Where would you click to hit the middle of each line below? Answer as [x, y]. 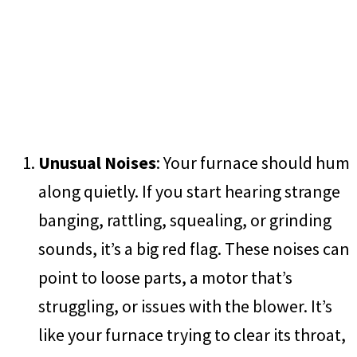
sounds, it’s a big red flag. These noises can [194, 249]
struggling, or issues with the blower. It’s [185, 306]
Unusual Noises [97, 163]
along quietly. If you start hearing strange [189, 192]
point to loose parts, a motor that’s [165, 278]
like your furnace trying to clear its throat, [192, 335]
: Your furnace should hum [253, 163]
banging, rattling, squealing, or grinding [185, 220]
